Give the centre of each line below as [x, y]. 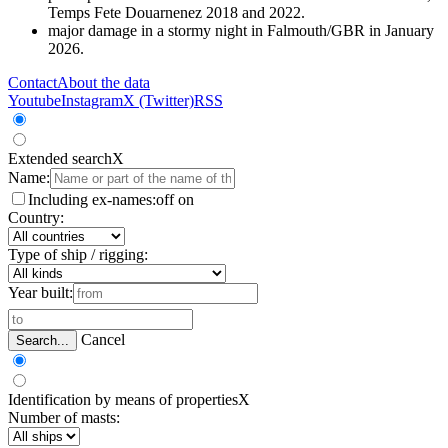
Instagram [92, 101]
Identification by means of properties [123, 400]
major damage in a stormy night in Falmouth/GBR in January [241, 31]
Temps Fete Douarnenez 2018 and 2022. [176, 13]
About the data [103, 83]
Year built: [40, 293]
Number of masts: [64, 418]
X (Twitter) [158, 101]
